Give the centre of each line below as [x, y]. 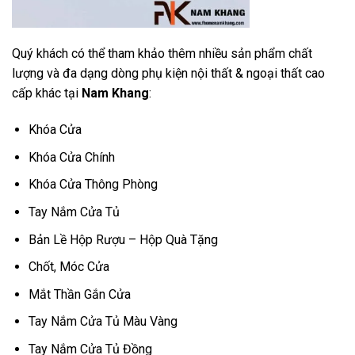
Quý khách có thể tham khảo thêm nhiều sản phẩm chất [162, 54]
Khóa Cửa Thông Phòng [93, 185]
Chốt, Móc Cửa [69, 267]
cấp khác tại [47, 94]
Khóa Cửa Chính [71, 157]
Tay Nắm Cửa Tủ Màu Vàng [103, 322]
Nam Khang [115, 94]
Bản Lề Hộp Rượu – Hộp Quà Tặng [123, 239]
